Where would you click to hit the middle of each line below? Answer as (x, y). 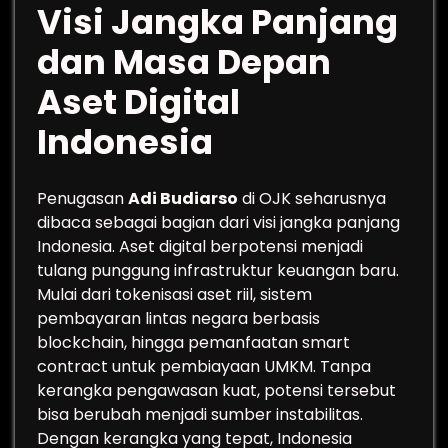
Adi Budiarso (183, 198)
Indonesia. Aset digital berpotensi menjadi (200, 246)
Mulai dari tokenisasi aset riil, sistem (174, 294)
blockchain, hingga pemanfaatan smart (193, 342)
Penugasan (82, 198)
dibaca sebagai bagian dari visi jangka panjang (218, 222)
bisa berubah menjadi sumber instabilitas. (200, 414)
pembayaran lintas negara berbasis (178, 318)
